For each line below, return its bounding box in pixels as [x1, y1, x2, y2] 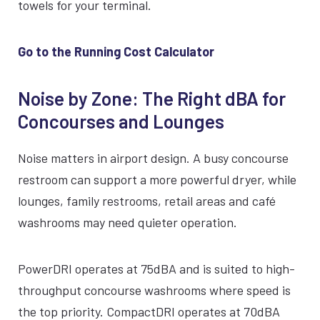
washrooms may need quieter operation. [18, 214, 237, 230]
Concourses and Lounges [18, 110, 224, 132]
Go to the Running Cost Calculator [18, 44, 214, 59]
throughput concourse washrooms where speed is [18, 282, 291, 298]
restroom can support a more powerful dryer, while [18, 171, 296, 187]
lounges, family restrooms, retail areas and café [18, 193, 276, 209]
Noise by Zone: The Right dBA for [18, 87, 286, 109]
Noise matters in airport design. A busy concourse [18, 150, 289, 166]
